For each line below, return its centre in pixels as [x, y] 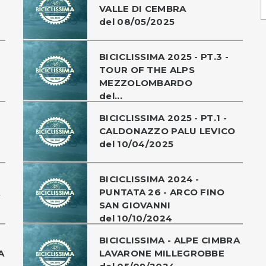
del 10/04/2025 [137, 144]
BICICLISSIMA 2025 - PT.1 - [163, 118]
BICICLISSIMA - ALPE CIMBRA [170, 240]
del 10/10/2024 [136, 218]
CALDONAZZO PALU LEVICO [167, 131]
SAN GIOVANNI [135, 205]
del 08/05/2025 [137, 21]
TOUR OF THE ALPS [147, 69]
